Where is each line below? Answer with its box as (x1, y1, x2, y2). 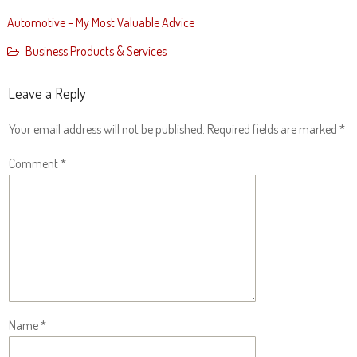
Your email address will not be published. (8, 121, 205, 137)
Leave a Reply (7, 84, 86, 102)
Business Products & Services (25, 43, 167, 59)
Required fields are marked (206, 121, 339, 137)
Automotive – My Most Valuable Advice (6, 14, 194, 30)
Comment (8, 155, 61, 171)
